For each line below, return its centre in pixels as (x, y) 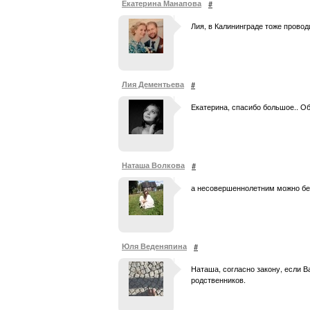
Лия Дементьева (153, 84)
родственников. (218, 280)
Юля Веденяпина (154, 246)
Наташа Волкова (153, 165)
